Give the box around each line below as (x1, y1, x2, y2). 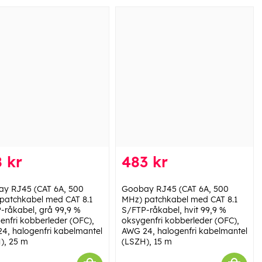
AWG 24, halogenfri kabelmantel (121, 225, 247, 236)
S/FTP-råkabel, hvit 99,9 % (121, 204, 226, 215)
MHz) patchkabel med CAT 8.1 (121, 194, 237, 205)
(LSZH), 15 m (121, 236, 172, 247)
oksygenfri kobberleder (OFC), (121, 215, 239, 226)
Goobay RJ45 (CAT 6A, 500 (121, 183, 229, 194)
